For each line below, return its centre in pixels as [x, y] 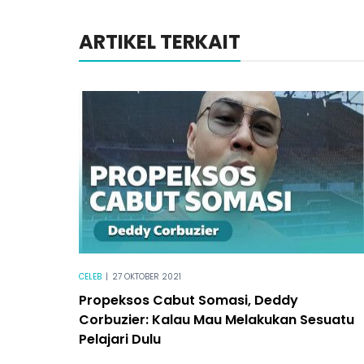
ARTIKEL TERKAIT [160, 41]
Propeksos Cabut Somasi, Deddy [188, 300]
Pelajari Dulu [120, 339]
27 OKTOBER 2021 [147, 276]
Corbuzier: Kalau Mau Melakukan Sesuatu [217, 319]
